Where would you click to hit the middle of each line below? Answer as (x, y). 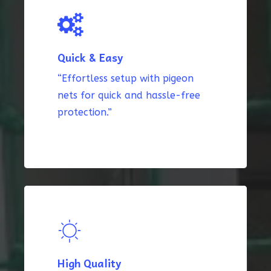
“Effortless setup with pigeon (126, 79)
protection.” (85, 113)
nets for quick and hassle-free (129, 96)
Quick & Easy (90, 58)
